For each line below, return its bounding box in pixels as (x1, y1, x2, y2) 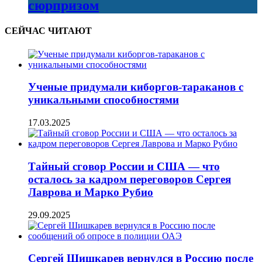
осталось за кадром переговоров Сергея (28, 173, 231, 185)
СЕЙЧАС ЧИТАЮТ (5, 26, 92, 36)
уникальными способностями (28, 94, 179, 106)
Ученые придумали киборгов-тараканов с (28, 81, 243, 94)
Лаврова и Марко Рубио (28, 185, 153, 198)
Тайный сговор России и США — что (28, 160, 220, 173)
